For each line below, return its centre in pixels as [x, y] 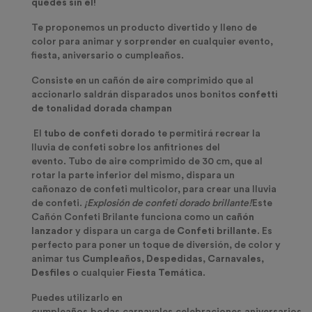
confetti [258, 95]
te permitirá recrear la [208, 134]
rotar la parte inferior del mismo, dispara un [133, 176]
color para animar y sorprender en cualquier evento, [152, 42]
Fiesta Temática [164, 273]
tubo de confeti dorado [100, 134]
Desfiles [51, 273]
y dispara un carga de [125, 232]
